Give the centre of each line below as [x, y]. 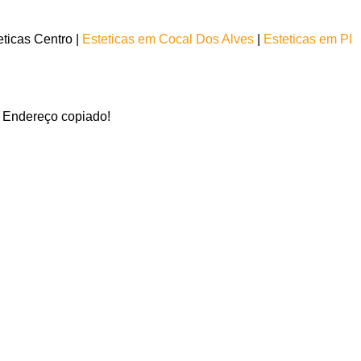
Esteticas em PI [308, 39]
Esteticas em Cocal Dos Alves [168, 39]
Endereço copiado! [57, 116]
